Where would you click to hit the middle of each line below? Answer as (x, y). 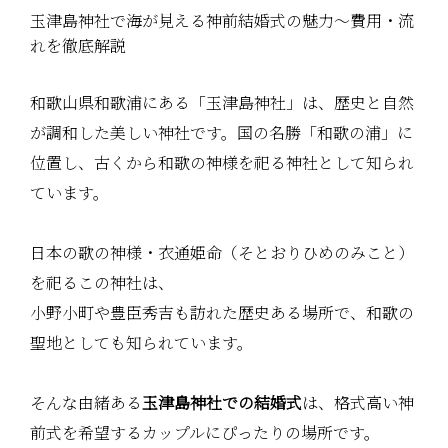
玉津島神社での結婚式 (222, 403)
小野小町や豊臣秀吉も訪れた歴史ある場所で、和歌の (222, 313)
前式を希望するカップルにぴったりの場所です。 (205, 433)
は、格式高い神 (358, 403)
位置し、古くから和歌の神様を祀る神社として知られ (222, 163)
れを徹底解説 (78, 46)
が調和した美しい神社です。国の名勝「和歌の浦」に (221, 133)
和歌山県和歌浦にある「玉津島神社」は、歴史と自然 (222, 103)
